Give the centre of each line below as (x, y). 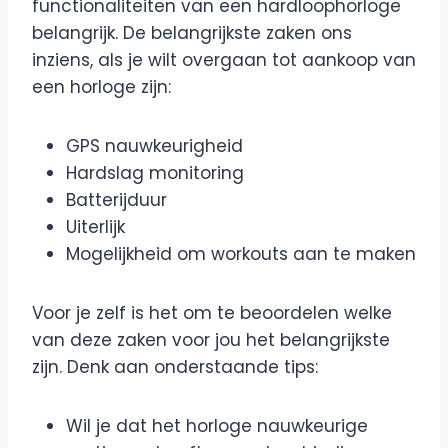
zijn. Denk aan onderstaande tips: (175, 367)
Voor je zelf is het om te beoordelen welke (212, 313)
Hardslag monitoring (155, 173)
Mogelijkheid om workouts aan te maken (241, 254)
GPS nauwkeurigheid (154, 146)
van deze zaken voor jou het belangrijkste (211, 340)
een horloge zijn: (101, 87)
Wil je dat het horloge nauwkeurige (217, 426)
